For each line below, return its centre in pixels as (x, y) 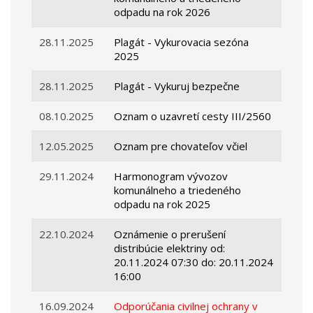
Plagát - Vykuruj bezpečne (177, 86)
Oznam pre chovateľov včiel (181, 146)
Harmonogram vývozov (171, 176)
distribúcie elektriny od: (170, 248)
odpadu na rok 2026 (162, 12)
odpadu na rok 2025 (162, 204)
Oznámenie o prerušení (170, 234)
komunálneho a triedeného (178, 190)
